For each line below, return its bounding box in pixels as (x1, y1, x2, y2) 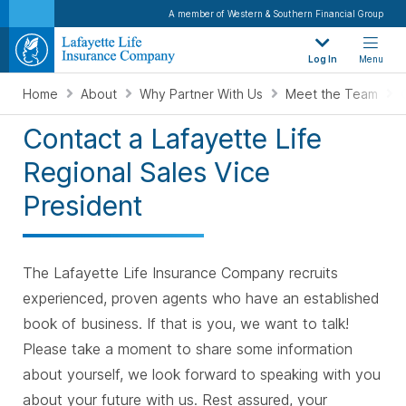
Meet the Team (285, 86, 382, 101)
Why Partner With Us (140, 86, 266, 101)
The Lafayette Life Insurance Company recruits (23, 264, 338, 282)
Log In (308, 53, 337, 64)
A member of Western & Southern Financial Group (169, 8, 383, 19)
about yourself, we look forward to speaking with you (23, 365, 381, 383)
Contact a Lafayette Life (23, 122, 322, 155)
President (23, 189, 142, 222)
